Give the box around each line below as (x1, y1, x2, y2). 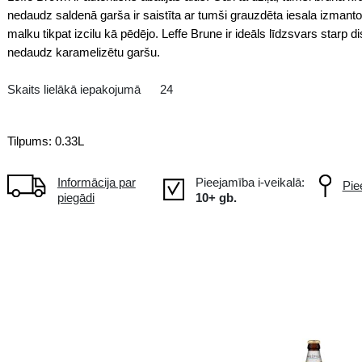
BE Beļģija (154, 42, 227, 61)
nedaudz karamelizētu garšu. (130, 180, 335, 199)
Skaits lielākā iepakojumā (130, 229, 309, 249)
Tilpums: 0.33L (130, 299, 233, 318)
